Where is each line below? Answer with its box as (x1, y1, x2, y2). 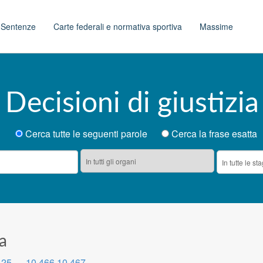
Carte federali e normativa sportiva (53, 21, 182, 32)
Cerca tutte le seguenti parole (23, 127, 161, 140)
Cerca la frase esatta (169, 127, 257, 140)
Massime (200, 21, 233, 32)
